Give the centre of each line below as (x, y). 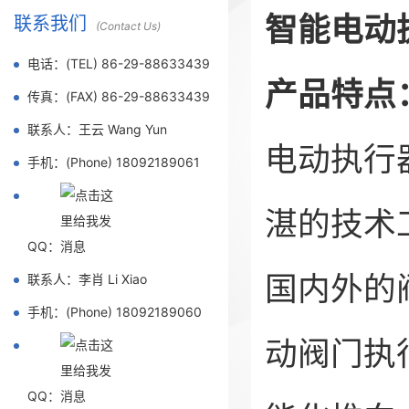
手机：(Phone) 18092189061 (114, 162)
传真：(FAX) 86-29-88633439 (119, 96)
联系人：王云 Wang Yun (97, 129)
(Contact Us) (128, 26)
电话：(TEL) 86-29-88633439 (119, 63)
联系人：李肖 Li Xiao (87, 279)
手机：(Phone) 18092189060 (115, 312)
